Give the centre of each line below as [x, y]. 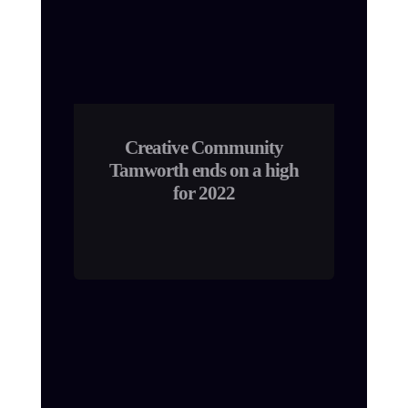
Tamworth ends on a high [204, 170]
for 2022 [204, 193]
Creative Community [204, 148]
